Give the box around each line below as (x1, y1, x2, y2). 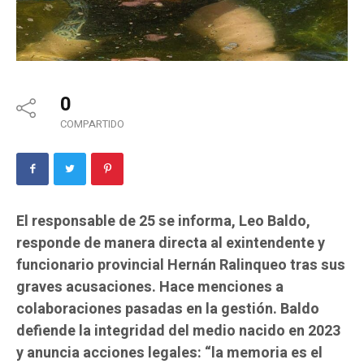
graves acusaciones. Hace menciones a (16, 276, 284, 299)
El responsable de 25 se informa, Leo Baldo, (16, 210, 310, 233)
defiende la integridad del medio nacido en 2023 (16, 320, 340, 343)
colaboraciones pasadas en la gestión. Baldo (16, 298, 319, 321)
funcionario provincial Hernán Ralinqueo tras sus (16, 254, 345, 277)
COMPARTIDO (60, 116, 124, 132)
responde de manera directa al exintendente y (16, 232, 325, 255)
